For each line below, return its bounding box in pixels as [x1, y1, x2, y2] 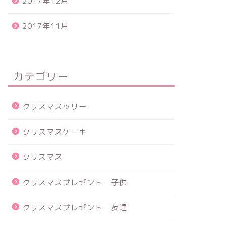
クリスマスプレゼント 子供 [22, 177, 127, 188]
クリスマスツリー [22, 101, 87, 112]
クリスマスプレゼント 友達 [22, 202, 127, 213]
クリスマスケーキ [22, 127, 87, 137]
